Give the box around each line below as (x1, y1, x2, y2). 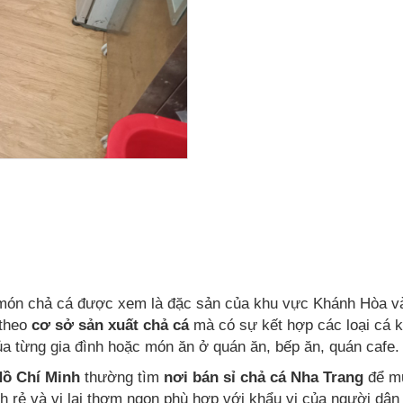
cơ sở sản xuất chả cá (31, 317, 189, 334)
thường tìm (80, 369, 164, 386)
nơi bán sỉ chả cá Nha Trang (164, 369, 363, 386)
